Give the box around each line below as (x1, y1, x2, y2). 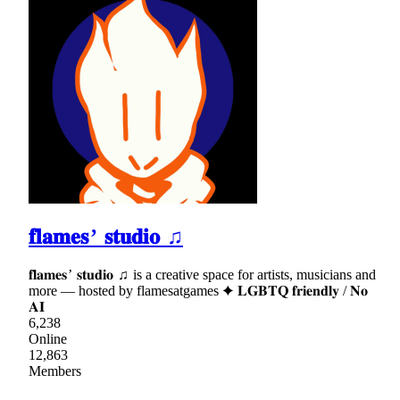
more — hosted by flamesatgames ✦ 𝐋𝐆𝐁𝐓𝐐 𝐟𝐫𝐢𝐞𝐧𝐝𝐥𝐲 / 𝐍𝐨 (29, 283, 368, 299)
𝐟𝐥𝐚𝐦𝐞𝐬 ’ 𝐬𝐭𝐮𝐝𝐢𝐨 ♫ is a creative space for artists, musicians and (29, 267, 376, 283)
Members (29, 363, 81, 379)
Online (29, 331, 67, 347)
